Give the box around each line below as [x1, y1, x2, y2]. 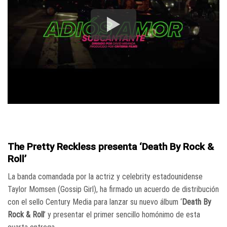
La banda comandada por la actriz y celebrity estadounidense [8, 171, 203, 181]
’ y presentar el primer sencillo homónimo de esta [44, 209, 200, 219]
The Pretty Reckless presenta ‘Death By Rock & [8, 141, 214, 153]
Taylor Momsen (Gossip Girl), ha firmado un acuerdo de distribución [8, 184, 219, 194]
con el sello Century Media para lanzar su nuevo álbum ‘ [8, 197, 182, 207]
